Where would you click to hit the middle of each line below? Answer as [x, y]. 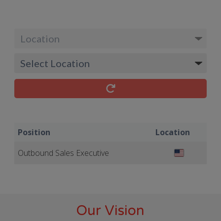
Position [34, 132]
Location [172, 132]
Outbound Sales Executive [63, 153]
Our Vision [110, 211]
